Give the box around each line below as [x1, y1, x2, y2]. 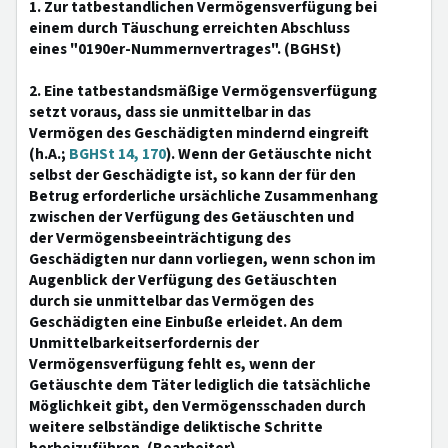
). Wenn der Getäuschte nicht [166, 143, 372, 165]
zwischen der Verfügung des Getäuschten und [29, 206, 354, 228]
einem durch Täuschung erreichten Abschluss [29, 17, 350, 39]
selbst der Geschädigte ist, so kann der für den [29, 164, 356, 186]
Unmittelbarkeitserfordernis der [29, 332, 259, 354]
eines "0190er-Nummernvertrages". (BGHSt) [29, 38, 341, 60]
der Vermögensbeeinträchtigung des [29, 227, 291, 249]
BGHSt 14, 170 [69, 143, 166, 165]
